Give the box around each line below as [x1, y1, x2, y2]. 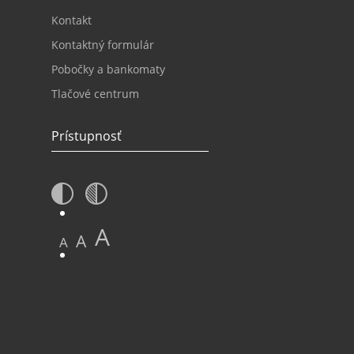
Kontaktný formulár [51, 37, 155, 52]
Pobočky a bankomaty [51, 62, 166, 77]
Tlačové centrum [51, 86, 140, 101]
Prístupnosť [51, 127, 122, 145]
